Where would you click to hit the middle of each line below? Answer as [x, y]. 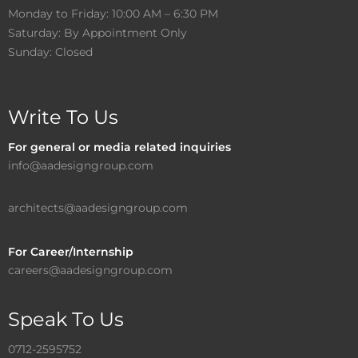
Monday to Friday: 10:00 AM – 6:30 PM [113, 14]
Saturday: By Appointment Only [97, 33]
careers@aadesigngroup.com [90, 270]
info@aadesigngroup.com [81, 165]
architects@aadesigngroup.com [98, 208]
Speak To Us [66, 319]
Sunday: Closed [50, 52]
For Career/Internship [71, 252]
